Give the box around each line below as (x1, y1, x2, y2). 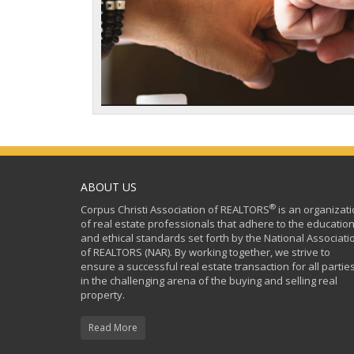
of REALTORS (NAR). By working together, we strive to (81, 245, 330, 260)
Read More (88, 321, 137, 335)
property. (81, 288, 125, 303)
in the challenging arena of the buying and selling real (81, 273, 337, 288)
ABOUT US (81, 179, 137, 195)
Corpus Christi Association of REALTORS (81, 202, 269, 217)
